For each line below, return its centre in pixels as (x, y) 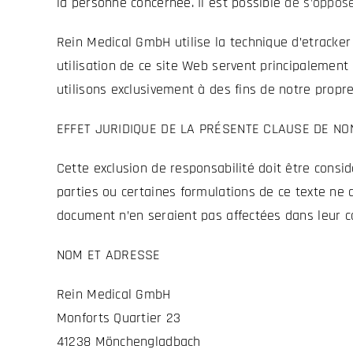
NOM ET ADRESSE (108, 255)
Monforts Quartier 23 (119, 318)
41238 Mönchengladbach (128, 342)
